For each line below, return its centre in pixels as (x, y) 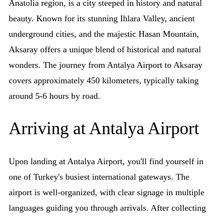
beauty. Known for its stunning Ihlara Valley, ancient (102, 19)
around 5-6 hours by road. (54, 96)
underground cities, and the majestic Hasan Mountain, (104, 34)
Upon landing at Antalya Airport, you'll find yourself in (106, 162)
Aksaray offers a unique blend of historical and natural (105, 50)
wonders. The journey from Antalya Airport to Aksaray (106, 65)
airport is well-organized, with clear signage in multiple (107, 193)
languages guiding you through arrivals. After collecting (107, 208)
